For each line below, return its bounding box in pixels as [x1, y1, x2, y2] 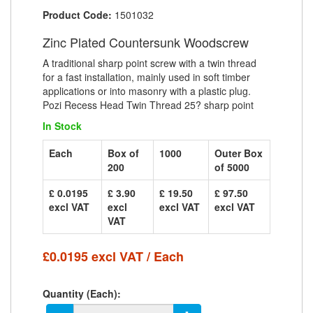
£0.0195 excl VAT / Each [43, 247, 184, 265]
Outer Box [214, 146, 263, 160]
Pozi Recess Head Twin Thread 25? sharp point [43, 98, 254, 112]
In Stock [43, 119, 82, 133]
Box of [108, 146, 139, 160]
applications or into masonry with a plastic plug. [43, 84, 251, 98]
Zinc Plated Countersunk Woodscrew [43, 33, 249, 51]
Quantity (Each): [43, 286, 121, 300]
